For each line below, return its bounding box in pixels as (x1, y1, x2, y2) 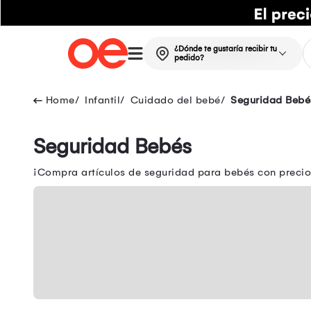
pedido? (174, 53, 204, 63)
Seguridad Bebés (33, 134, 192, 160)
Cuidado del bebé (130, 94, 221, 107)
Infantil (85, 94, 120, 107)
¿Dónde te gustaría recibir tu (174, 44, 277, 54)
